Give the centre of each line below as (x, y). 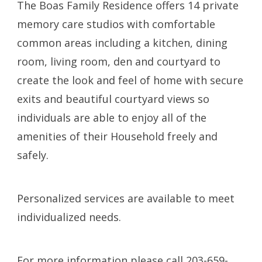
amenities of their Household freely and (118, 137)
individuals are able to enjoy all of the (112, 118)
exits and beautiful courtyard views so (113, 99)
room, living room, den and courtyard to (119, 62)
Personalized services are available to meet (126, 199)
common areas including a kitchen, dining (123, 43)
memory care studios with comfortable (116, 24)
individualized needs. (69, 217)
